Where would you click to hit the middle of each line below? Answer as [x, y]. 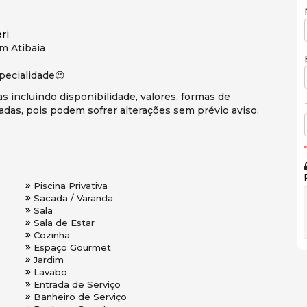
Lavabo [50, 272]
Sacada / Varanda [73, 198]
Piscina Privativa [71, 186]
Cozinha [52, 235]
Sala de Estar [64, 223]
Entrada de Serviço [77, 285]
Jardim [49, 260]
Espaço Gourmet [72, 248]
